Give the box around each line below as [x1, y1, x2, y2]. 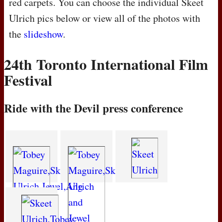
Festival [4, 69, 52, 91]
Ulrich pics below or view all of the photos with [9, 11, 200, 25]
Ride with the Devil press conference [4, 100, 183, 117]
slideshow [24, 27, 63, 41]
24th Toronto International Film [4, 53, 208, 75]
